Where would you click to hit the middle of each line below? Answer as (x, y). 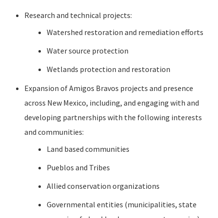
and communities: (54, 132)
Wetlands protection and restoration (108, 69)
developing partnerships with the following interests (113, 117)
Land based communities (88, 149)
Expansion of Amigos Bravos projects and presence (109, 88)
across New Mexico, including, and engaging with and (111, 103)
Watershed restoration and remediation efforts (125, 32)
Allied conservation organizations (103, 186)
